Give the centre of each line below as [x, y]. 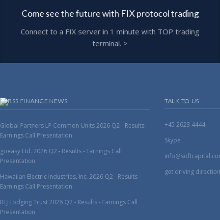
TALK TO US [182, 101]
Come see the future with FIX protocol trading [110, 13]
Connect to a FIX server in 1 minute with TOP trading [110, 31]
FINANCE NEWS [44, 101]
